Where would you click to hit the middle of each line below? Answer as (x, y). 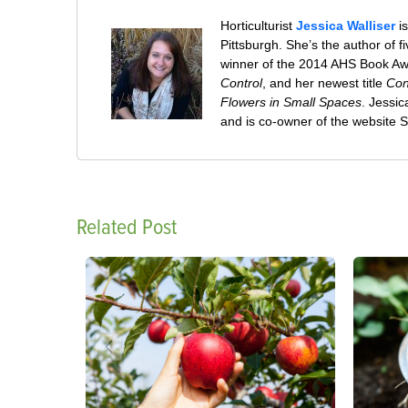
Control (242, 83)
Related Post (127, 227)
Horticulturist (259, 25)
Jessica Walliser (346, 25)
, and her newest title (325, 83)
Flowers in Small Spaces (291, 102)
